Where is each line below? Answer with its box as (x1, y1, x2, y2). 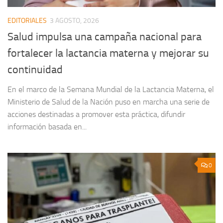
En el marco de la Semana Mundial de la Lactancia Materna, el (7, 85, 214, 95)
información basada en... (7, 122, 87, 132)
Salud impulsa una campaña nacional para (7, 30, 202, 44)
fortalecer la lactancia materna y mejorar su (7, 47, 209, 60)
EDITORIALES (7, 16, 47, 25)
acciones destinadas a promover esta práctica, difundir (7, 110, 185, 119)
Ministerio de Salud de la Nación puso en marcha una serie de (7, 97, 210, 107)
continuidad (7, 63, 63, 77)
